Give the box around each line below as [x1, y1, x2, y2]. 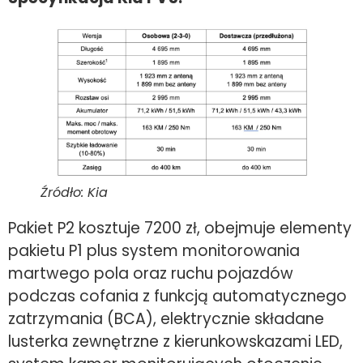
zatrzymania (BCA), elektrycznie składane [8, 307, 324, 330]
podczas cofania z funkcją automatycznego [8, 284, 347, 307]
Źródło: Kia [41, 182, 108, 202]
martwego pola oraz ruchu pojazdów [8, 262, 293, 284]
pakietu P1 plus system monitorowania [8, 239, 300, 262]
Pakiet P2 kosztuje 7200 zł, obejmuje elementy [8, 216, 352, 239]
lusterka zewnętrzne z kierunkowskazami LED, [8, 330, 343, 352]
